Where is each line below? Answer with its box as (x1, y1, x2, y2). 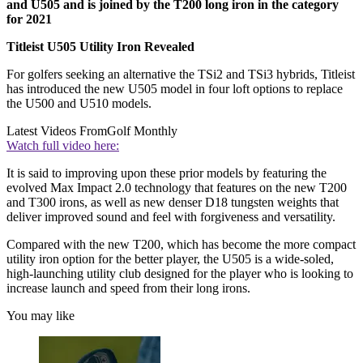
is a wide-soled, (254, 252, 334, 267)
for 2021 (6, 12, 52, 27)
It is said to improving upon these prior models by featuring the (6, 166, 327, 181)
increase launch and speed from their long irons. (6, 281, 250, 296)
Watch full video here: (6, 139, 119, 153)
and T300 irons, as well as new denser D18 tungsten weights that (6, 195, 339, 210)
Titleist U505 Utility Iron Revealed (6, 40, 194, 54)
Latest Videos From (6, 124, 107, 139)
